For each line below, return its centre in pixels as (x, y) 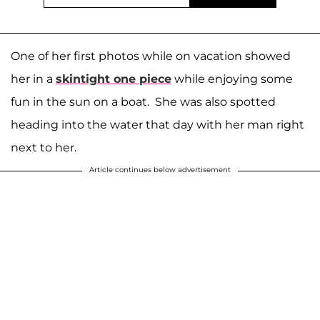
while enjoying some (232, 79)
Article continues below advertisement (160, 169)
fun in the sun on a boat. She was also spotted (143, 101)
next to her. (45, 147)
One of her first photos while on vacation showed (151, 56)
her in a (33, 79)
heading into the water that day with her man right (157, 124)
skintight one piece (114, 79)
